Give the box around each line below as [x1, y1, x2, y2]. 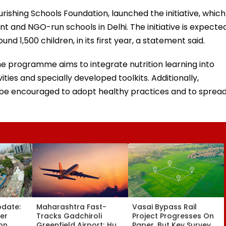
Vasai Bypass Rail [132, 201, 197, 212]
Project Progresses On [132, 210, 214, 221]
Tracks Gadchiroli [36, 210, 102, 221]
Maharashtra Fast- [36, 201, 106, 212]
